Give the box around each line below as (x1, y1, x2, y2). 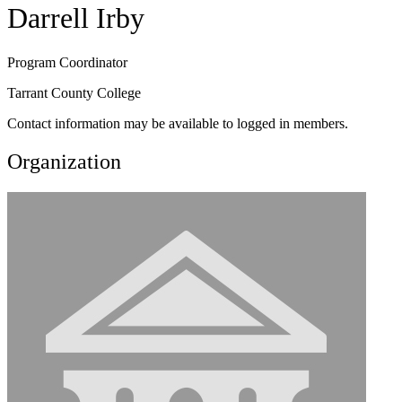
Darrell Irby (7, 2, 144, 35)
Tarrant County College (7, 84, 141, 100)
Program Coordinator (7, 54, 127, 70)
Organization (7, 149, 121, 173)
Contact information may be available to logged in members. (7, 115, 348, 131)
